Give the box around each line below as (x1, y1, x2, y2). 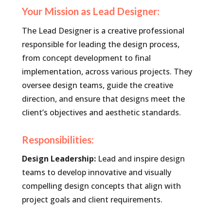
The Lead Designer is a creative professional (21, 25, 184, 36)
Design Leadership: (21, 153, 96, 164)
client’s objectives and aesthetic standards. (21, 107, 181, 118)
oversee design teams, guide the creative (21, 79, 173, 91)
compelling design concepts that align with (21, 180, 181, 191)
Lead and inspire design (95, 153, 185, 164)
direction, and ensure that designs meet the (21, 93, 185, 104)
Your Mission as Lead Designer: (21, 5, 160, 18)
